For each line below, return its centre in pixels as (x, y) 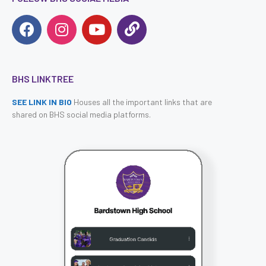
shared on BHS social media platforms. (82, 114)
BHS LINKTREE (43, 78)
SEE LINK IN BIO (43, 102)
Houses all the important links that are (143, 102)
